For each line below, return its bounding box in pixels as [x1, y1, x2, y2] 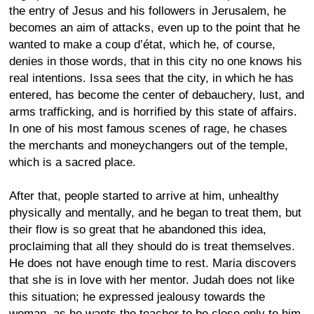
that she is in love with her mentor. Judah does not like [9, 273, 294, 287]
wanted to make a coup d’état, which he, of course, [9, 37, 275, 51]
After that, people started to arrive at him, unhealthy [9, 189, 279, 203]
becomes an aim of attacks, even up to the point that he [9, 20, 300, 34]
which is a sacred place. [9, 155, 136, 169]
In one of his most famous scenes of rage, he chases [9, 121, 287, 135]
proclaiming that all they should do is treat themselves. [9, 239, 295, 253]
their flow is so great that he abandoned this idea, [9, 222, 266, 236]
